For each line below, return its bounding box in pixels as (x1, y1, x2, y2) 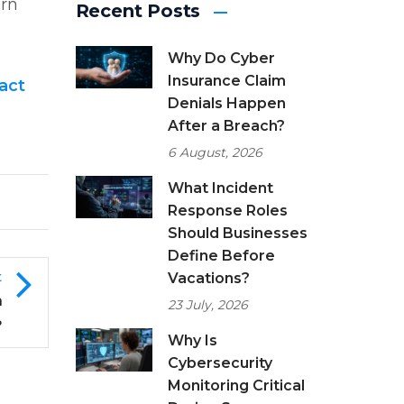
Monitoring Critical (167, 377, 305, 394)
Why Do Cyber (167, 50, 275, 67)
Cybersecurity (167, 354, 272, 372)
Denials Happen (167, 95, 286, 112)
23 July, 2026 (167, 297, 248, 313)
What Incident (167, 179, 273, 197)
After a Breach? (167, 117, 285, 134)
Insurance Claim (167, 72, 286, 89)
